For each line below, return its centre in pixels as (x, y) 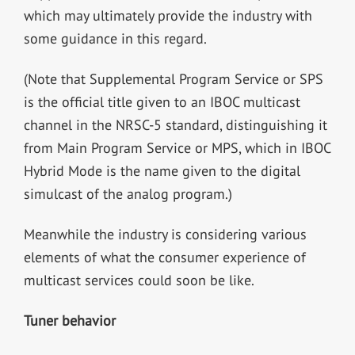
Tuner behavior (69, 320)
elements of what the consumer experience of (164, 257)
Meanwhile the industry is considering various (165, 234)
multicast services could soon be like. (139, 280)
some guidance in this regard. (115, 38)
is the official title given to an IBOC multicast (162, 101)
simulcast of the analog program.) (128, 193)
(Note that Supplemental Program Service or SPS (173, 78)
